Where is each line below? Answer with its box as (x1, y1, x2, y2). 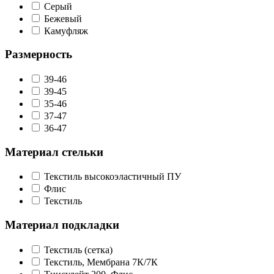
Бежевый (44, 13, 82, 24)
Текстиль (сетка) (44, 244, 113, 255)
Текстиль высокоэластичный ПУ (44, 171, 181, 182)
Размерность (5, 48, 72, 61)
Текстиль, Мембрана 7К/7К (44, 256, 158, 267)
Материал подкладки (5, 218, 119, 232)
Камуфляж (44, 25, 88, 36)
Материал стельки (5, 145, 103, 158)
